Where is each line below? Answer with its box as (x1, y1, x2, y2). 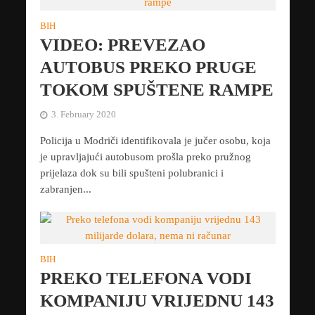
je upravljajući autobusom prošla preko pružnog (39, 151, 251, 163)
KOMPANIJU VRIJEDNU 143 (39, 291, 274, 311)
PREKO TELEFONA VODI (39, 269, 252, 288)
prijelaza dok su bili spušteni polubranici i (39, 167, 224, 179)
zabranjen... (39, 184, 91, 195)
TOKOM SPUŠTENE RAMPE (39, 80, 274, 100)
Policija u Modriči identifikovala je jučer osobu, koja (39, 135, 271, 147)
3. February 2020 (51, 110, 116, 120)
